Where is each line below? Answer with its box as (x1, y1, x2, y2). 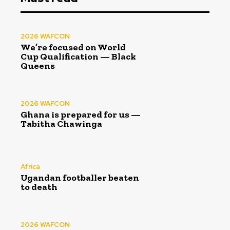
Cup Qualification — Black (21, 50, 136, 62)
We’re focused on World (21, 41, 126, 53)
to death (21, 181, 57, 193)
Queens (21, 60, 55, 71)
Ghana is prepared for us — (21, 109, 141, 121)
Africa (21, 162, 40, 171)
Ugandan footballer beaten (21, 171, 139, 183)
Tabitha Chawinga (21, 118, 102, 130)
